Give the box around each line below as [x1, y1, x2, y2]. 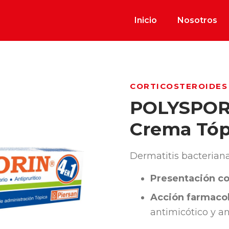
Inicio [134, 15, 157, 25]
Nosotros [177, 15, 217, 25]
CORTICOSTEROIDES [130, 81, 227, 91]
